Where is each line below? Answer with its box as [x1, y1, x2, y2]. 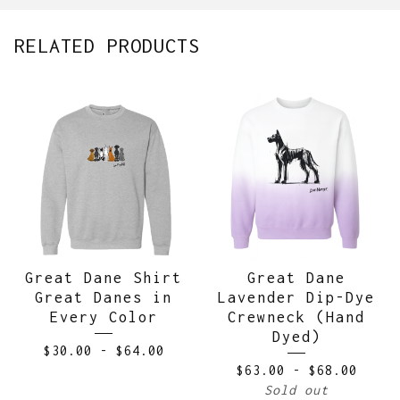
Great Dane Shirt [25, 270, 182, 286]
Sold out [264, 382, 329, 397]
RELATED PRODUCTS [14, 34, 200, 57]
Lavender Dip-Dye [218, 289, 375, 305]
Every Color [49, 309, 158, 325]
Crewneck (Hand [228, 309, 365, 325]
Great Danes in [35, 289, 172, 305]
